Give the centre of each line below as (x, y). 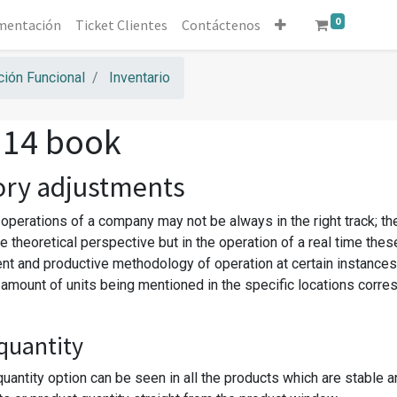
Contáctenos (222, 25)
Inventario (140, 78)
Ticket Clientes (122, 25)
